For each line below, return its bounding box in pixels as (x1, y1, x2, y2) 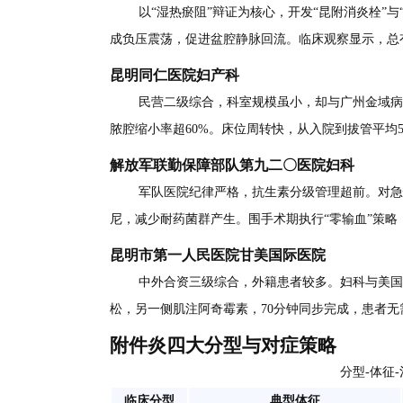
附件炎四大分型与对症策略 (110, 335, 336, 357)
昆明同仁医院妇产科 (110, 67, 239, 85)
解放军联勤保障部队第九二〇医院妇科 (110, 157, 354, 175)
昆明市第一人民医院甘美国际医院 (110, 246, 326, 264)
